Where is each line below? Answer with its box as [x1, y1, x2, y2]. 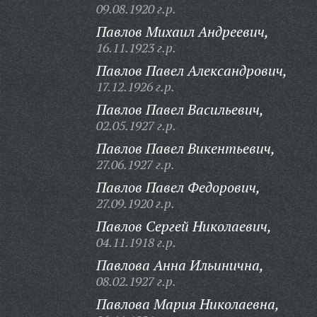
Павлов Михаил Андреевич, [96, 22, 269, 41]
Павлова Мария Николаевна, [96, 294, 279, 313]
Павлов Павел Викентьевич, [96, 139, 275, 158]
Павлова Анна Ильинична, [96, 255, 264, 275]
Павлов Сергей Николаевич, [96, 217, 272, 236]
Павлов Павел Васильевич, [96, 100, 264, 119]
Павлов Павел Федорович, [96, 178, 260, 197]
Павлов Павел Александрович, [96, 61, 287, 80]
